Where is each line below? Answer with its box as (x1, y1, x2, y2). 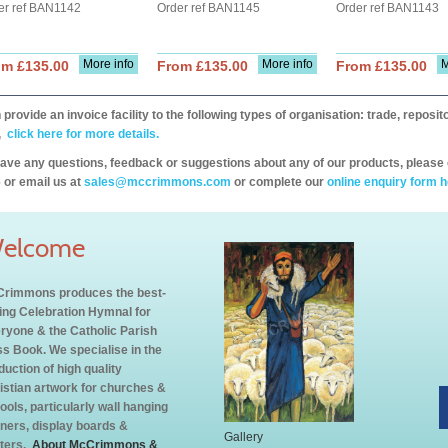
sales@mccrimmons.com (84, 175, 231, 189)
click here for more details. (4, 127, 159, 141)
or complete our (231, 175, 327, 189)
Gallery (224, 430, 263, 444)
